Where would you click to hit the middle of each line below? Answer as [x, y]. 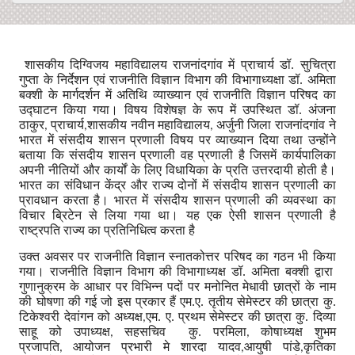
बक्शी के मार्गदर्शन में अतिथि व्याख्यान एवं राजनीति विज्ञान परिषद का [177, 95]
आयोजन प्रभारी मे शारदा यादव [157, 346]
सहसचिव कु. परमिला [185, 331]
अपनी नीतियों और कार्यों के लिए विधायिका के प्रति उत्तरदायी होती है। [177, 170]
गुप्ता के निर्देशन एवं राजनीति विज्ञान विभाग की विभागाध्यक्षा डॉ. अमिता [177, 80]
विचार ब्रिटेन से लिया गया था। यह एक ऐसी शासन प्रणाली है [177, 216]
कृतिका [319, 346]
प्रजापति [40, 346]
